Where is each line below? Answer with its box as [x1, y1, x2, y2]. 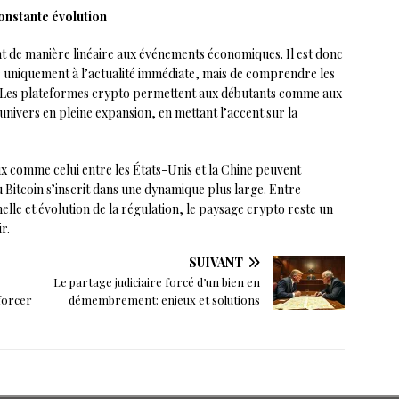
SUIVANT [189, 254, 244, 272]
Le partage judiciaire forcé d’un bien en [53, 274, 261, 290]
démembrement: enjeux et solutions [69, 292, 261, 308]
